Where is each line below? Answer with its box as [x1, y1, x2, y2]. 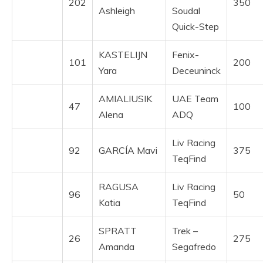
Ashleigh [99, 5, 135, 17]
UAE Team [172, 93, 218, 105]
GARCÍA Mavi [99, 144, 157, 157]
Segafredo [172, 241, 216, 253]
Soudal [172, 5, 200, 17]
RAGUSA [99, 181, 139, 193]
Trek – [172, 225, 198, 237]
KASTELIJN [99, 49, 147, 61]
